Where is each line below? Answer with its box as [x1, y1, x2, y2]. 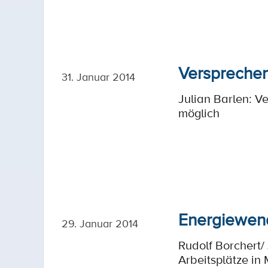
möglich [178, 105, 220, 121]
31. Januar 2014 [62, 69, 135, 84]
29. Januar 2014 [62, 216, 138, 230]
